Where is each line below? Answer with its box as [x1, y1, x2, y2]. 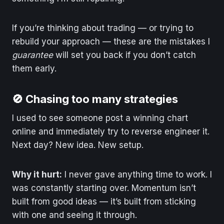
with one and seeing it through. [12, 209, 137, 220]
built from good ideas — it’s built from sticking [12, 196, 196, 206]
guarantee [12, 49, 53, 60]
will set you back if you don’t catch [53, 49, 196, 60]
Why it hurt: [12, 169, 62, 179]
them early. [12, 63, 56, 73]
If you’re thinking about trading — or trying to [12, 22, 193, 33]
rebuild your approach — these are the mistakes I [12, 36, 210, 46]
